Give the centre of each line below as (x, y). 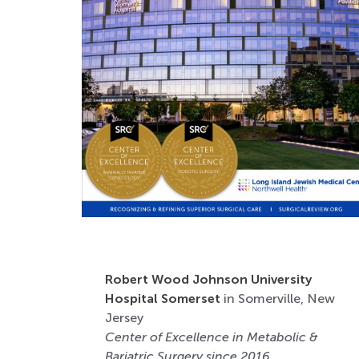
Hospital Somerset (162, 299)
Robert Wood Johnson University (208, 280)
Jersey (124, 318)
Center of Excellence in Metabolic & (211, 337)
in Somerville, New (277, 299)
